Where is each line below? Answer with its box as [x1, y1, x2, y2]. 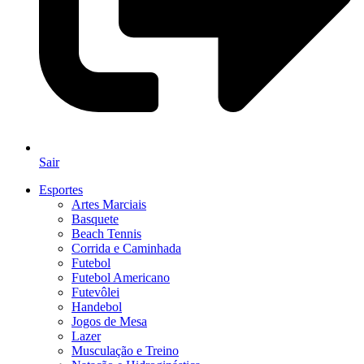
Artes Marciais [71, 197, 146, 211]
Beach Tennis [71, 226, 141, 240]
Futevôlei [71, 284, 119, 299]
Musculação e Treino [71, 343, 179, 357]
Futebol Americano [71, 270, 170, 284]
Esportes [39, 182, 83, 197]
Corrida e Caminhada [71, 240, 181, 255]
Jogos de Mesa [71, 314, 147, 328]
